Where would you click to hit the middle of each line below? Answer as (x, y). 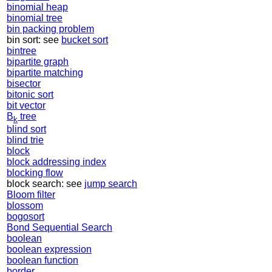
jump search (111, 184)
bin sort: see (34, 39)
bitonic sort (30, 94)
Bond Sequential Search (59, 228)
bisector (24, 83)
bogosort (25, 217)
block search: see (46, 184)
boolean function (42, 260)
